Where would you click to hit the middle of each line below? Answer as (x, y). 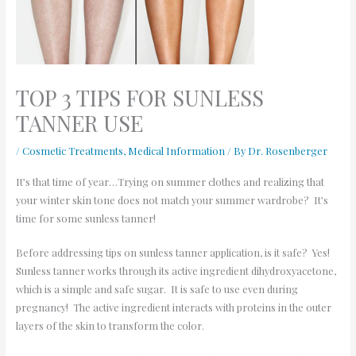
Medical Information (176, 150)
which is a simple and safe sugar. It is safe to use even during (157, 288)
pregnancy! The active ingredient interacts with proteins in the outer (173, 307)
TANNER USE (79, 122)
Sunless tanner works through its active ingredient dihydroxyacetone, (176, 270)
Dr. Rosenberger (287, 150)
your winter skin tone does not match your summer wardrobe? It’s (172, 199)
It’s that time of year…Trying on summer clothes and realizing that (170, 181)
